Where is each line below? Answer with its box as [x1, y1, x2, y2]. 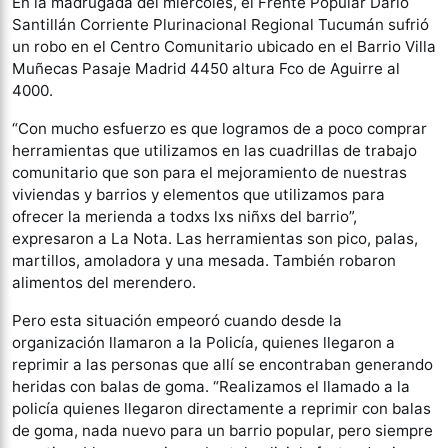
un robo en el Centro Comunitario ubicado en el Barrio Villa [12, 37, 436, 57]
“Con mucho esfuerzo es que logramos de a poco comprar [12, 119, 427, 139]
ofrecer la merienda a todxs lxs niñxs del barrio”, [12, 207, 357, 227]
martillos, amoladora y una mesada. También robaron [12, 251, 396, 271]
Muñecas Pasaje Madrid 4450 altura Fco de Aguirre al [12, 59, 400, 79]
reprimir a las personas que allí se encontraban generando [12, 355, 433, 375]
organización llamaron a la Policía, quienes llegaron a [12, 333, 395, 353]
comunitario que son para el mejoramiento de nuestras [12, 163, 407, 183]
